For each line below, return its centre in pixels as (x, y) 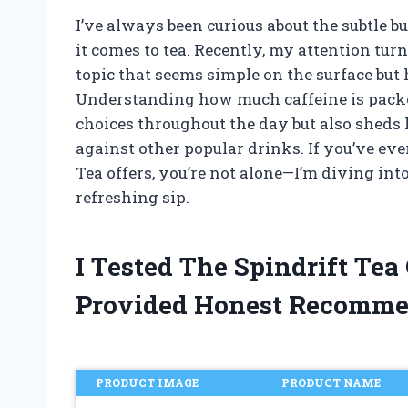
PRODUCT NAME (331, 382)
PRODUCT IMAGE (147, 382)
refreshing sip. (133, 197)
